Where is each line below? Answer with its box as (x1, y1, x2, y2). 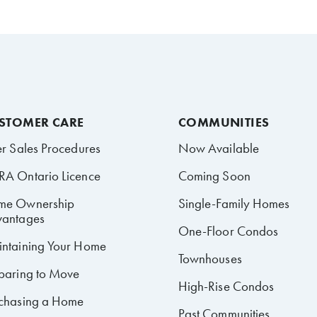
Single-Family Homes (178, 194, 290, 212)
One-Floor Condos (178, 221, 279, 240)
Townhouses (178, 249, 242, 267)
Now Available (178, 139, 259, 157)
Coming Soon (178, 166, 250, 185)
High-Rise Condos (178, 277, 275, 295)
